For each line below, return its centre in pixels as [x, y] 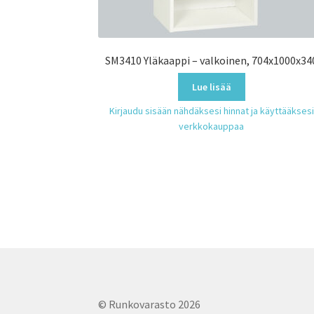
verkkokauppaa [212, 126]
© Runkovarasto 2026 [150, 304]
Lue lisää [211, 87]
